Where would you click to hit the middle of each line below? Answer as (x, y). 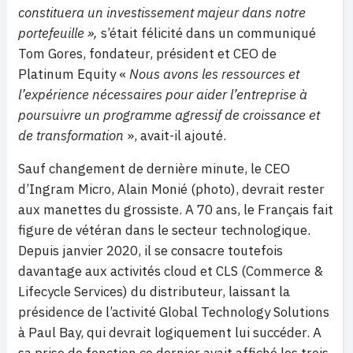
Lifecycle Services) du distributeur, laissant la (154, 291)
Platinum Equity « (72, 74)
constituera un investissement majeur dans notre (162, 12)
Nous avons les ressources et (213, 74)
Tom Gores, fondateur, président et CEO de (147, 53)
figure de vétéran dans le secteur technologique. (164, 230)
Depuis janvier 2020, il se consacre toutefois (150, 250)
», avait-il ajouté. (176, 135)
